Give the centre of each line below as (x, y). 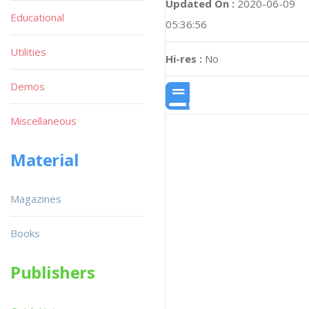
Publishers (53, 272)
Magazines (36, 199)
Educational (37, 17)
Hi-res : (184, 59)
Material (45, 160)
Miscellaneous (43, 121)
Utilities (28, 52)
